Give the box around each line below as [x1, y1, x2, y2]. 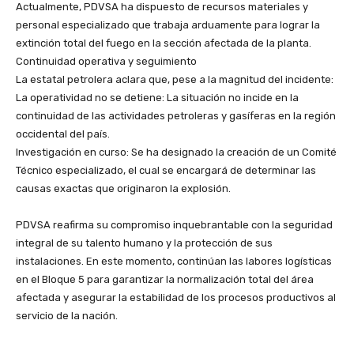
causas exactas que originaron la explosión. [16, 182, 231, 194]
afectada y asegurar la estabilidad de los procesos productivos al [16, 291, 336, 303]
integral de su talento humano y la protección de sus [16, 236, 273, 249]
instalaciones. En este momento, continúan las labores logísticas [16, 254, 332, 267]
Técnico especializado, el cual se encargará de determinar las [16, 164, 316, 176]
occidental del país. [16, 127, 110, 140]
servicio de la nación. [16, 309, 118, 322]
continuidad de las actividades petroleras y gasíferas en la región [16, 109, 336, 122]
